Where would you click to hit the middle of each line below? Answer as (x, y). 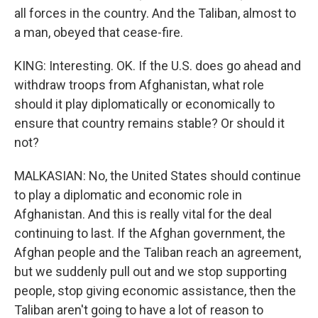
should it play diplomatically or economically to (144, 104)
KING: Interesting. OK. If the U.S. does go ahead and (158, 66)
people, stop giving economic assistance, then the (155, 291)
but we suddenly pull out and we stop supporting (150, 272)
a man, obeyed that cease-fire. (99, 32)
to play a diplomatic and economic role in (128, 195)
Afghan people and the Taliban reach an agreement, (158, 252)
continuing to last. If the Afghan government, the (150, 233)
